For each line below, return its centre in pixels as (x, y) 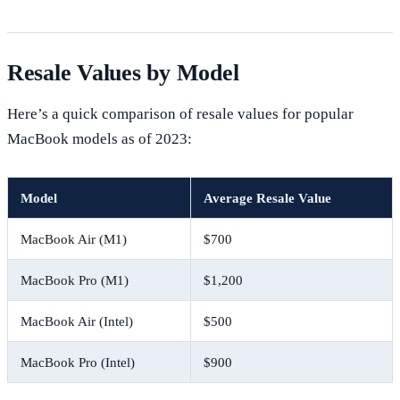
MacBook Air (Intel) (76, 321)
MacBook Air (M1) (73, 239)
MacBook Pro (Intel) (77, 362)
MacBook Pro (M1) (74, 280)
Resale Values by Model (123, 73)
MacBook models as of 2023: (100, 139)
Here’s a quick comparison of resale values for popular (180, 114)
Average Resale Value (267, 198)
